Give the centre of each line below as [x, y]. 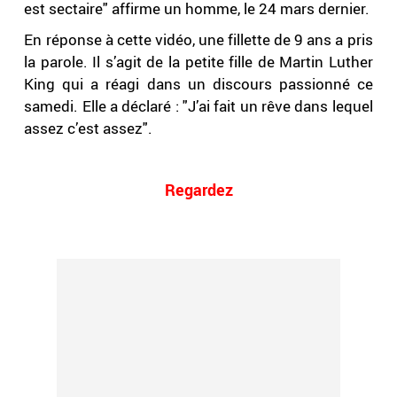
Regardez [198, 190]
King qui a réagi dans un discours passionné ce [198, 84]
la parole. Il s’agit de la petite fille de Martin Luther [198, 62]
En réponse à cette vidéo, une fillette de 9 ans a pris [198, 40]
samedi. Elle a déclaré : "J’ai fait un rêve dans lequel [198, 106]
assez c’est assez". [89, 128]
